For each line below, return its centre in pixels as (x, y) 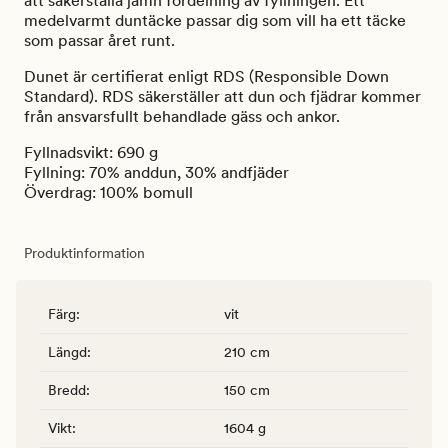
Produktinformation (84, 252)
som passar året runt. (99, 40)
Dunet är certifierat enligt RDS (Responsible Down (206, 76)
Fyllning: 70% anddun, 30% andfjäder (156, 172)
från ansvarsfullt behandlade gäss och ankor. (182, 116)
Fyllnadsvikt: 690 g (91, 152)
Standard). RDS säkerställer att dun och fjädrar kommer (222, 96)
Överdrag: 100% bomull (108, 192)
